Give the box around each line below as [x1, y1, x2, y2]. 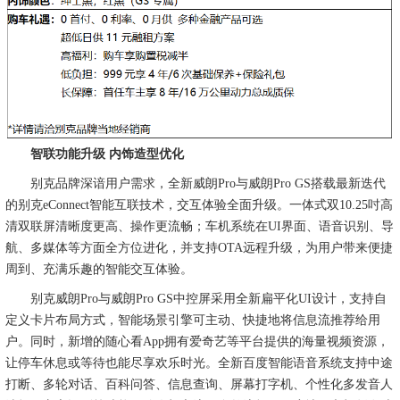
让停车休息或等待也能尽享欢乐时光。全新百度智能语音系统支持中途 [5, 355, 393, 370]
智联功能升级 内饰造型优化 [30, 147, 184, 162]
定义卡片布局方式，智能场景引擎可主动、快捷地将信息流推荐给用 [5, 312, 380, 327]
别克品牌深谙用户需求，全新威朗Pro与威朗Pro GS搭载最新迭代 [5, 177, 386, 190]
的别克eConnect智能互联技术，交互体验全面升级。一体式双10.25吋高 [5, 198, 393, 212]
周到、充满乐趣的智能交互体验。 [5, 262, 193, 276]
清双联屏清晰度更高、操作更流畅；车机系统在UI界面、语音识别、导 [5, 220, 394, 233]
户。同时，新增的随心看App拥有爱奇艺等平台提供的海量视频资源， [5, 334, 389, 348]
